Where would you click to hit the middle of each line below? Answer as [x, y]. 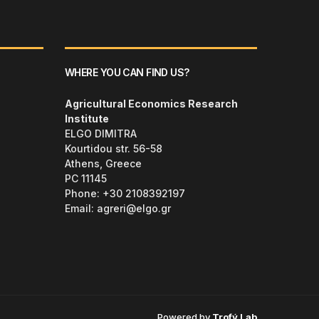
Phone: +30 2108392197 [125, 194]
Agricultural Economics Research [151, 104]
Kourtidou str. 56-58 [114, 149]
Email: [81, 209]
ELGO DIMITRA [101, 134]
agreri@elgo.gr [134, 209]
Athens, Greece [103, 164]
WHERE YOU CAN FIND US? [127, 73]
